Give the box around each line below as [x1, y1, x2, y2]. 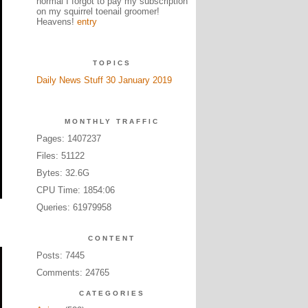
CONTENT [88, 234, 135, 242]
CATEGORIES [78, 289, 145, 297]
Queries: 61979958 [36, 202, 111, 212]
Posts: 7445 [36, 250, 85, 261]
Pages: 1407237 [36, 133, 101, 144]
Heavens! [36, 16, 77, 27]
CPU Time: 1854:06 [36, 185, 115, 195]
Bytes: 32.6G [36, 168, 89, 178]
